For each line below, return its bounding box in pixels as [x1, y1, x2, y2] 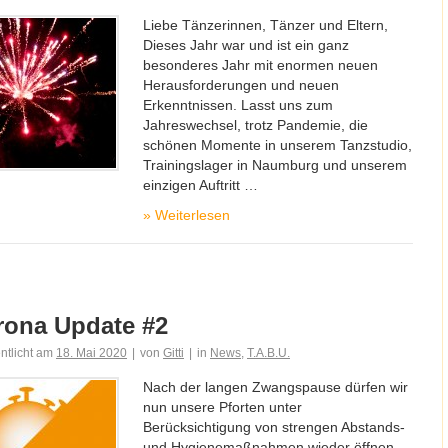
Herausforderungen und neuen [143, 77, 339, 93]
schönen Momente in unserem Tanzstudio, [143, 137, 412, 153]
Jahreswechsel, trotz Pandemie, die [143, 117, 368, 133]
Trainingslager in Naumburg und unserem [143, 157, 407, 173]
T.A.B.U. [247, 346, 290, 360]
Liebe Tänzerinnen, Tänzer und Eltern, [143, 17, 388, 33]
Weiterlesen [151, 207, 230, 223]
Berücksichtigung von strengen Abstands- [143, 419, 405, 435]
